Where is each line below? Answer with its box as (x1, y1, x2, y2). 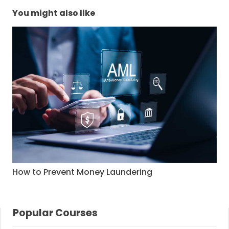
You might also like (12, 7, 95, 19)
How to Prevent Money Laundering (12, 166, 152, 178)
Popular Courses (13, 205, 98, 220)
